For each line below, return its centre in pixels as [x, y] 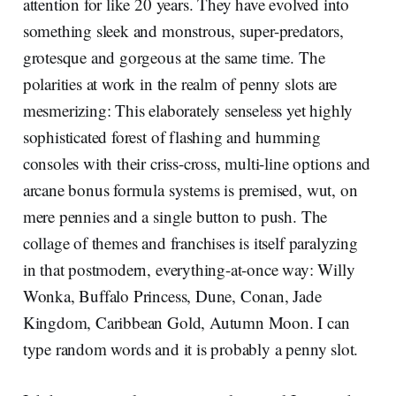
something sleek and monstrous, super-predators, [183, 30]
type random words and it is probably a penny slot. [190, 348]
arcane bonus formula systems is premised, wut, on [190, 189]
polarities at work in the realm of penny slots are [180, 83]
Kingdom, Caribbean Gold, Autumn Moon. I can [186, 322]
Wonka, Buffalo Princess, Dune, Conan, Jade [172, 295]
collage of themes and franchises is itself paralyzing [190, 242]
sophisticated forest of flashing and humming [171, 136]
